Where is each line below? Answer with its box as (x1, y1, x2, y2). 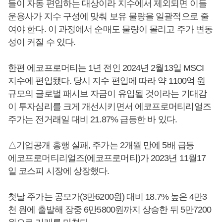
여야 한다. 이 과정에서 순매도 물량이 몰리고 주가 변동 (8, 24, 213, 34)
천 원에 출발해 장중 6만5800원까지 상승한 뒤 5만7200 (8, 204, 212, 215)
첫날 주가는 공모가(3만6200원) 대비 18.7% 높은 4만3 (8, 191, 207, 202)
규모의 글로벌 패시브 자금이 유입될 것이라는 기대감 (8, 88, 207, 99)
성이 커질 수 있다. (8, 37, 76, 47)
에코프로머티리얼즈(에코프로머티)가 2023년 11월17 (8, 153, 206, 163)
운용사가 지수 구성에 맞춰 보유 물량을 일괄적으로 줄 (8, 11, 209, 21)
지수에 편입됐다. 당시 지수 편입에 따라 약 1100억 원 (8, 75, 206, 86)
